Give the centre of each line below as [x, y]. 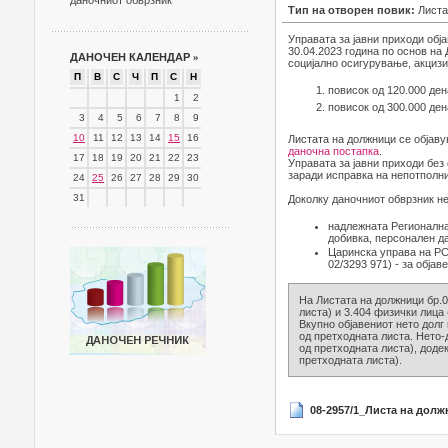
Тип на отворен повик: [353, 10]
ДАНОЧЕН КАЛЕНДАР [131, 57]
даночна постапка [333, 151]
